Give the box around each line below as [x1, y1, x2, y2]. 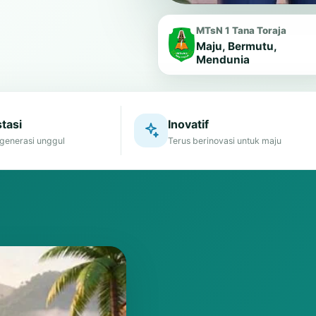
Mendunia [195, 53, 250, 66]
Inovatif [168, 116, 209, 131]
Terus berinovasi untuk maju [168, 135, 281, 146]
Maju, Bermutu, [195, 39, 276, 53]
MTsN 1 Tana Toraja [195, 25, 286, 36]
